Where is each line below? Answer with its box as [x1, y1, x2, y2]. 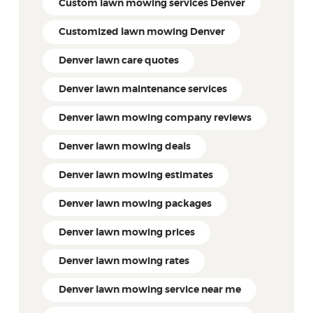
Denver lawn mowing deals [58, 142, 191, 152]
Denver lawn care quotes [58, 55, 179, 66]
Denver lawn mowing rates [58, 256, 189, 267]
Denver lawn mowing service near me [58, 285, 241, 296]
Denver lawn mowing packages [58, 199, 212, 210]
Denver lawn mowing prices [58, 228, 195, 238]
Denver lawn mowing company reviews [58, 113, 252, 124]
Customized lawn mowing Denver [58, 27, 225, 37]
